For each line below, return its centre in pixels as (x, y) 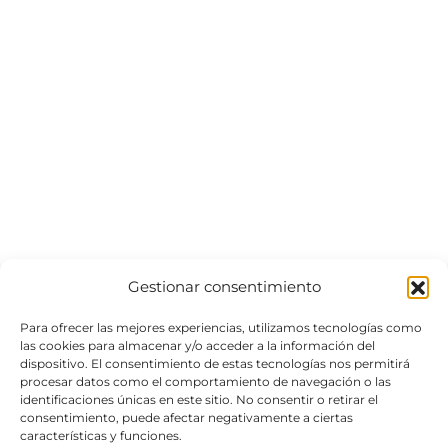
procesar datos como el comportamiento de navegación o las (205, 381)
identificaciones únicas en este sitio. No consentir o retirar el (199, 399)
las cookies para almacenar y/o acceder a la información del (197, 345)
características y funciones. (101, 435)
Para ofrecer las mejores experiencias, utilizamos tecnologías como (221, 327)
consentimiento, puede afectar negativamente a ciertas (186, 417)
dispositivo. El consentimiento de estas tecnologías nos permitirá (215, 363)
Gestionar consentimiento (224, 286)
